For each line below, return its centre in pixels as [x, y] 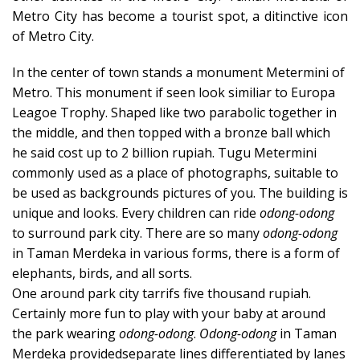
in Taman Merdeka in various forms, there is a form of [176, 253]
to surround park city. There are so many [137, 233]
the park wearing [65, 333]
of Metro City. [53, 36]
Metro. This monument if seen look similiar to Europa [174, 92]
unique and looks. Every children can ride [136, 213]
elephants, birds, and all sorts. [102, 273]
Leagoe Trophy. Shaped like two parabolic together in [174, 112]
